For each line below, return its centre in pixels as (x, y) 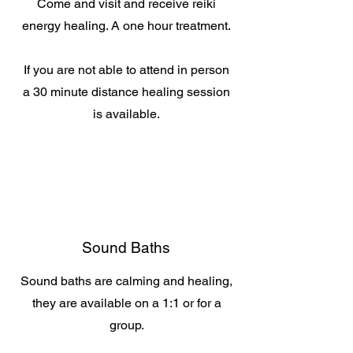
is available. (126, 114)
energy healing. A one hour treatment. (126, 26)
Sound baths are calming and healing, (126, 281)
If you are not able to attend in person (126, 70)
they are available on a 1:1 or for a (126, 303)
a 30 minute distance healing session (126, 92)
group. (126, 325)
